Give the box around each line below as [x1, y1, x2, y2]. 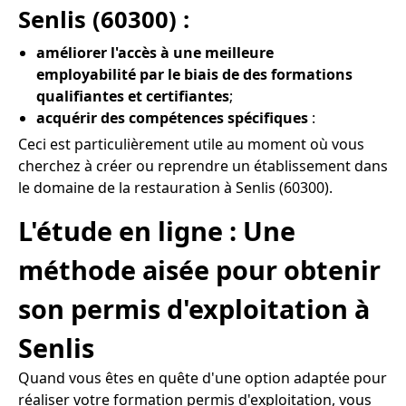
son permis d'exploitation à [18, 291, 370, 327]
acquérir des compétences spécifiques [36, 107, 308, 128]
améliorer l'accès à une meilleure [36, 42, 274, 63]
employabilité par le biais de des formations [36, 63, 353, 84]
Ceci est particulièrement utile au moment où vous [18, 133, 364, 154]
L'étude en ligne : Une [18, 213, 295, 249]
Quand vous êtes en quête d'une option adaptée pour [18, 368, 387, 389]
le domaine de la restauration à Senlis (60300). [18, 177, 333, 198]
